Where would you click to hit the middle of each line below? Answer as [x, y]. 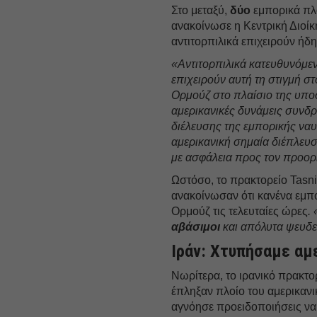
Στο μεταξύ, [201, 10]
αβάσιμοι [196, 226]
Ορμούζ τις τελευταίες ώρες [240, 211]
